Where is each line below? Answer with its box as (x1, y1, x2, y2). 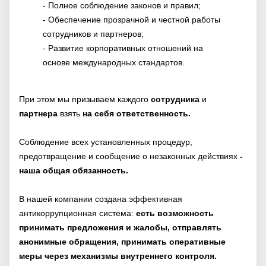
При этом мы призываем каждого (19, 94, 151, 104)
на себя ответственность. (83, 109, 191, 119)
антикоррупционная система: (19, 208, 136, 218)
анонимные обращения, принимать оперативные (19, 237, 226, 247)
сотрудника (151, 94, 199, 104)
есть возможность (136, 208, 214, 218)
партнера (19, 109, 58, 119)
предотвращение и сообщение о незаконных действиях (19, 151, 240, 161)
